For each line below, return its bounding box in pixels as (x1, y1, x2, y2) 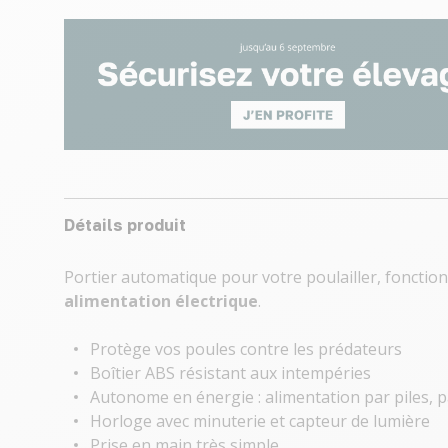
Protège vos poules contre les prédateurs (90, 338, 402, 361)
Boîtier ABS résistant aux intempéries (90, 362, 371, 385)
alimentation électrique (64, 290, 258, 313)
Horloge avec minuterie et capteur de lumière (90, 410, 430, 433)
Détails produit (64, 215, 186, 236)
